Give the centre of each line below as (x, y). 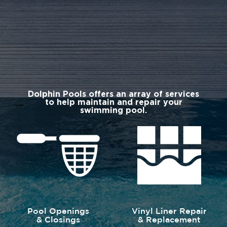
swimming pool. (113, 110)
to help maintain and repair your (113, 102)
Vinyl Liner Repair (169, 211)
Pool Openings (58, 211)
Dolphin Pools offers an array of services (113, 94)
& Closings (58, 220)
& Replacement (169, 220)
